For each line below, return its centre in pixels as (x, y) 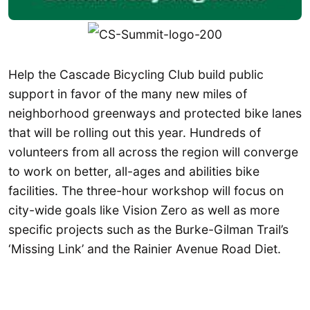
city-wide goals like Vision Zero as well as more (144, 210)
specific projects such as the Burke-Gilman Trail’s (148, 229)
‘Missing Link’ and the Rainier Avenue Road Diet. (145, 248)
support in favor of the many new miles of (128, 93)
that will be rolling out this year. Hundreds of (135, 132)
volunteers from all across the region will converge (153, 152)
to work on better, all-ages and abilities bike (134, 171)
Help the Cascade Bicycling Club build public (136, 74)
